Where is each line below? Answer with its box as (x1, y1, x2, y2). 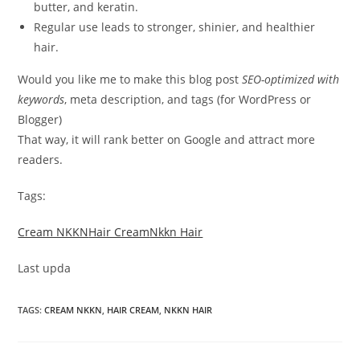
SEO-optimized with (242, 71, 340, 87)
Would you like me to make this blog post (18, 71, 243, 87)
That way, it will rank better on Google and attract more (18, 131, 316, 147)
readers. (18, 151, 63, 167)
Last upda (18, 260, 72, 276)
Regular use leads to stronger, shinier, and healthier (34, 18, 316, 35)
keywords (18, 91, 65, 107)
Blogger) (18, 111, 63, 127)
